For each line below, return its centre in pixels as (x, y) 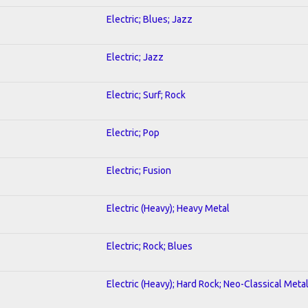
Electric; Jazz (135, 57)
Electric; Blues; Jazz (150, 19)
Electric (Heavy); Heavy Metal (168, 208)
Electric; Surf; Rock (146, 95)
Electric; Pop (133, 132)
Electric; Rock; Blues (150, 246)
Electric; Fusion (139, 170)
